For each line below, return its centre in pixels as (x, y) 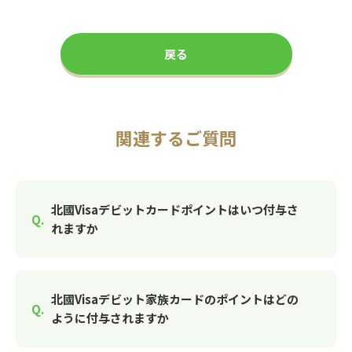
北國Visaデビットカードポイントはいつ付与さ (175, 209)
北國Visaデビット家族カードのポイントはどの (175, 299)
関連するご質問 (176, 137)
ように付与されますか (110, 318)
